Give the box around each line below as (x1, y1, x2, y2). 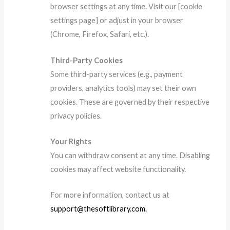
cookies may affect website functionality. (50, 165, 186, 174)
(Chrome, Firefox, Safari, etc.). (50, 30, 149, 39)
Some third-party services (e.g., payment (50, 69, 183, 79)
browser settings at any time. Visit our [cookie (50, 2, 203, 11)
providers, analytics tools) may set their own (50, 83, 197, 92)
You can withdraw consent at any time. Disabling (50, 151, 210, 160)
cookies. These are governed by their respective (50, 97, 210, 106)
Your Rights (50, 137, 92, 146)
